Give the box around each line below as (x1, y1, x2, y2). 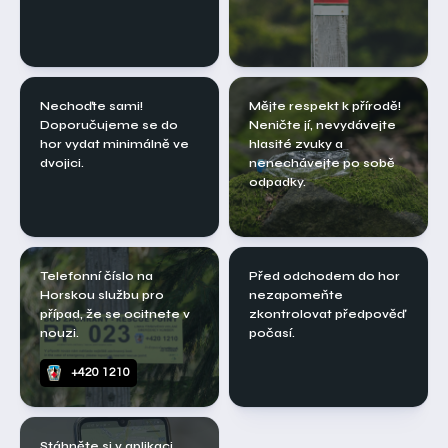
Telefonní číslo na (40, 269, 153, 284)
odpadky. (249, 175, 306, 190)
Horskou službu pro (40, 288, 164, 303)
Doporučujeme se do (40, 118, 178, 133)
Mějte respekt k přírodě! (249, 99, 401, 114)
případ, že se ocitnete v (40, 307, 190, 322)
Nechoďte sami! (40, 99, 143, 114)
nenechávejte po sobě (249, 156, 395, 171)
